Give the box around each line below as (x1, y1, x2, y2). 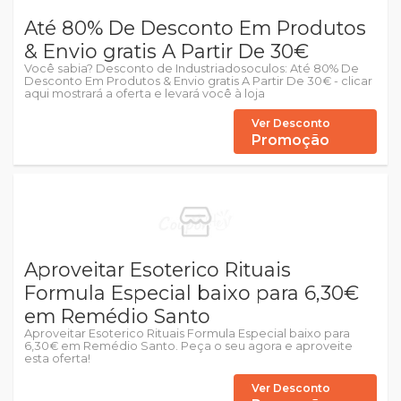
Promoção (252, 132, 329, 149)
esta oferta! (24, 352, 90, 365)
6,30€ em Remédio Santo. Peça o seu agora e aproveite (24, 339, 353, 353)
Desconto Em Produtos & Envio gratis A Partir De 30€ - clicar (24, 74, 372, 88)
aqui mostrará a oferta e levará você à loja (24, 87, 265, 100)
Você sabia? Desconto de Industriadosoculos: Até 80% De (24, 62, 359, 75)
